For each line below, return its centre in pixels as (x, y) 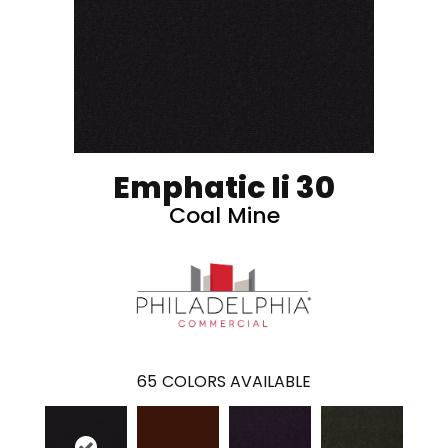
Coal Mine (224, 216)
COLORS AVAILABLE (236, 382)
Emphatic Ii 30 (224, 188)
